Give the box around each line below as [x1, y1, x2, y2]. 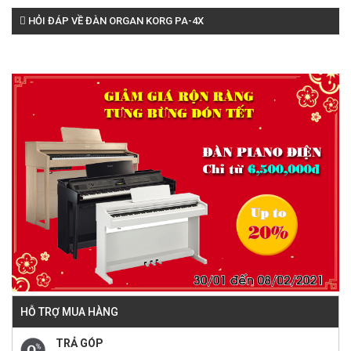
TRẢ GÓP [56, 336, 103, 349]
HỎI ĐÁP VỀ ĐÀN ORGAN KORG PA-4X [26, 15, 204, 27]
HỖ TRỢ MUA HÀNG [20, 305, 118, 318]
